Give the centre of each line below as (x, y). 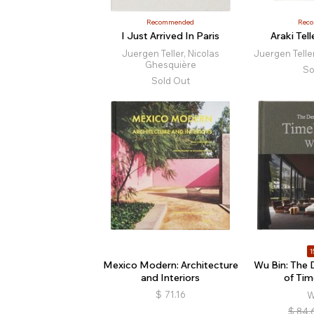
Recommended (171, 22)
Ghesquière (170, 64)
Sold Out (170, 80)
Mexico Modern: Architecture (170, 265)
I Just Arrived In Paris (171, 35)
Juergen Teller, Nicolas (170, 53)
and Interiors (171, 277)
